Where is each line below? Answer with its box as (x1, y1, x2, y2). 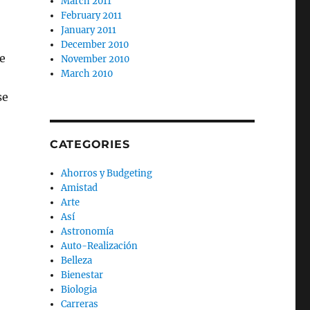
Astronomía (61, 226, 114, 237)
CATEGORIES (49, 138, 130, 151)
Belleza (61, 255, 93, 266)
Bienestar (61, 269, 104, 281)
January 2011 (61, 24, 117, 36)
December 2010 (61, 39, 129, 51)
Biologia (61, 284, 98, 295)
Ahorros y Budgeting (61, 167, 153, 179)
